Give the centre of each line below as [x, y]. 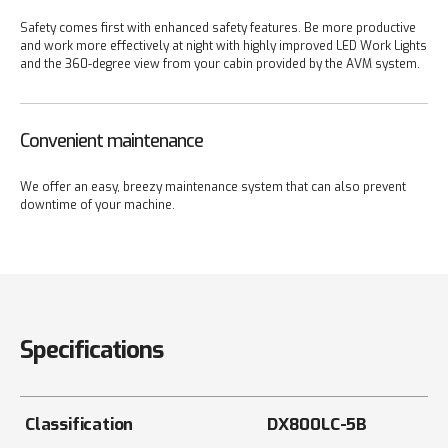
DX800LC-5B [317, 425]
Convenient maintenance [111, 141]
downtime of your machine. [97, 205]
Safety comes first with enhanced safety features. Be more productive [218, 28]
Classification [79, 425]
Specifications [91, 350]
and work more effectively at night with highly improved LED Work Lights [223, 46]
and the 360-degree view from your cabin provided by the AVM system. [220, 64]
